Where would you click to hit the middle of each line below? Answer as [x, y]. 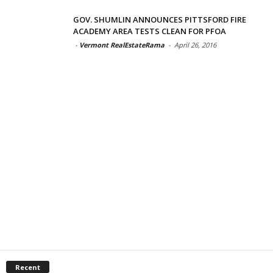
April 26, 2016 [195, 44]
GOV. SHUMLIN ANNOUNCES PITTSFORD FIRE [160, 19]
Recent [28, 267]
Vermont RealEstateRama [122, 44]
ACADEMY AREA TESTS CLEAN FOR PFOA [150, 31]
